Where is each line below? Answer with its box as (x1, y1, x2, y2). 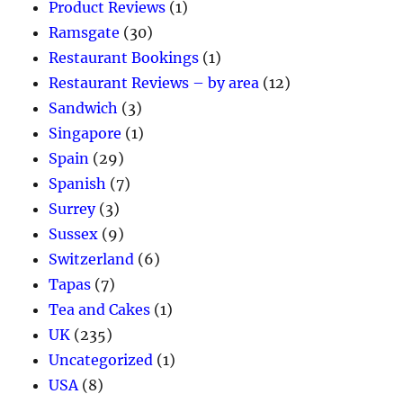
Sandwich (49, 98, 119, 117)
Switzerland (49, 249, 135, 268)
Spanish (49, 174, 107, 193)
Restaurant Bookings (49, 48, 200, 67)
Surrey (49, 199, 96, 218)
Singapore (49, 123, 122, 142)
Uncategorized (49, 350, 154, 369)
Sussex (49, 224, 99, 243)
